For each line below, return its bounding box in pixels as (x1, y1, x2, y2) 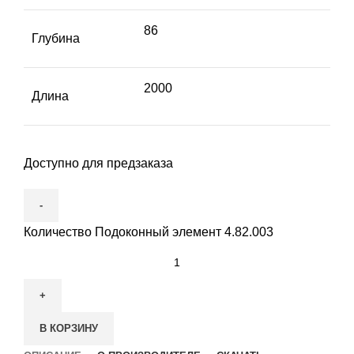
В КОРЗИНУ (40, 322, 98, 335)
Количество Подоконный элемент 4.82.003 (24, 225, 273, 239)
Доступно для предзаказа (24, 156, 173, 171)
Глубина (32, 32, 80, 46)
